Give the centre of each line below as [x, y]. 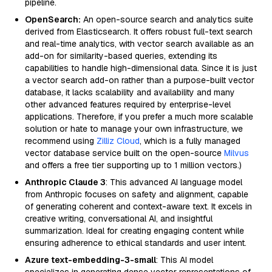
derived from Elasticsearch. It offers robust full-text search [139, 32]
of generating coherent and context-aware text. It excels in [138, 206]
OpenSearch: [53, 19]
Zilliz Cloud [118, 141]
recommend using [61, 141]
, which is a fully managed [190, 141]
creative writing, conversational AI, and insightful [119, 219]
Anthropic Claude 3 [65, 182]
